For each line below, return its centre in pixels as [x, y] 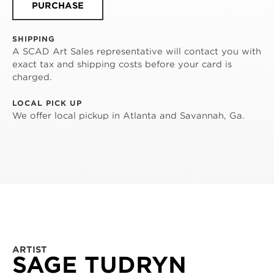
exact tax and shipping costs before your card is [122, 64]
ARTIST [30, 249]
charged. [32, 77]
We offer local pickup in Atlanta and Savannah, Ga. [128, 115]
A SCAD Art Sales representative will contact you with [137, 51]
